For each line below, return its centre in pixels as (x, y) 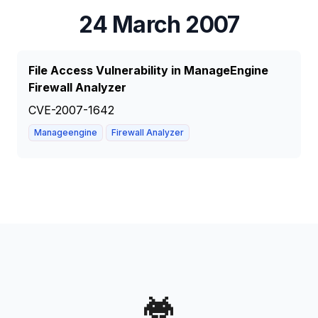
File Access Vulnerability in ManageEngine (148, 70)
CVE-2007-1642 (71, 110)
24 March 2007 (159, 24)
